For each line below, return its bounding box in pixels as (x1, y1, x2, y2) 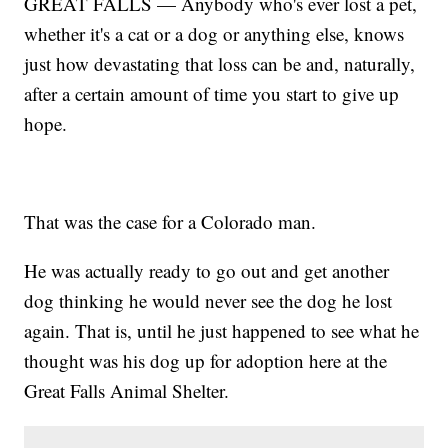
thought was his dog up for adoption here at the (24, 348, 388, 374)
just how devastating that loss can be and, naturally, (24, 51, 416, 77)
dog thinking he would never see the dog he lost (24, 288, 393, 314)
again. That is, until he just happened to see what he (24, 318, 420, 344)
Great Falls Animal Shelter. (24, 378, 230, 404)
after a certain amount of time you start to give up (24, 81, 400, 107)
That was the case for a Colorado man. (24, 209, 317, 235)
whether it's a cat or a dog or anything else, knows (24, 21, 405, 47)
